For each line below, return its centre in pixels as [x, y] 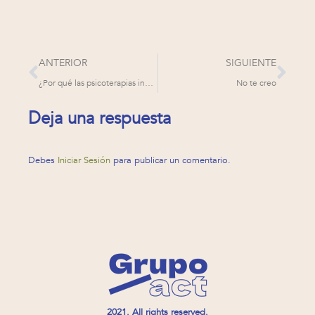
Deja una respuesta [99, 118]
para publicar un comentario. [172, 160]
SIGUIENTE [251, 63]
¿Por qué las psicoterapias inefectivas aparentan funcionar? [149, 83]
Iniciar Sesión [85, 160]
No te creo [256, 83]
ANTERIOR [63, 63]
